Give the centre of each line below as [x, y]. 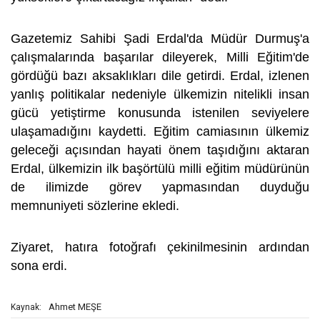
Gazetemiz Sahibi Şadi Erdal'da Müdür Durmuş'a [160, 39]
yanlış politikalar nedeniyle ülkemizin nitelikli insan [160, 94]
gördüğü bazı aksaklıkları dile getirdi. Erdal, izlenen [160, 76]
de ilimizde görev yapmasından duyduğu [160, 187]
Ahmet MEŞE [75, 307]
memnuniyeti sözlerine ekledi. [97, 206]
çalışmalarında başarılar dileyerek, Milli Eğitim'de [160, 57]
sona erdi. [41, 266]
